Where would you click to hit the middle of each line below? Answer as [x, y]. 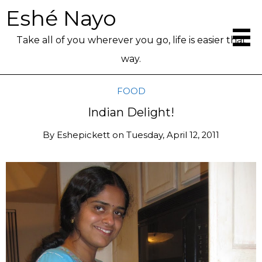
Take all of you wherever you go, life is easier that [131, 40]
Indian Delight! [131, 112]
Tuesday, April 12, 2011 [173, 135]
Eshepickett [83, 135]
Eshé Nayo [61, 18]
